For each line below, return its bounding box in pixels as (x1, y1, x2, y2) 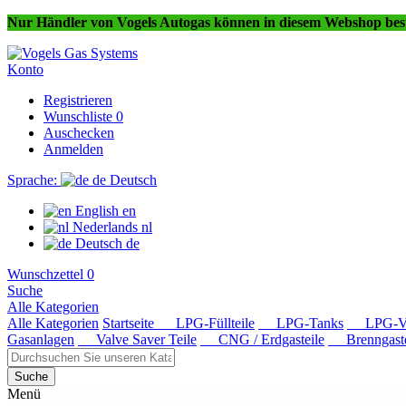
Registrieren (43, 92, 112, 108)
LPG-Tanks (258, 315, 343, 331)
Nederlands (72, 219, 138, 235)
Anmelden (43, 141, 103, 157)
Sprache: (7, 172, 57, 188)
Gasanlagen (7, 332, 74, 347)
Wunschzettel (7, 266, 83, 282)
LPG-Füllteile (158, 315, 255, 331)
